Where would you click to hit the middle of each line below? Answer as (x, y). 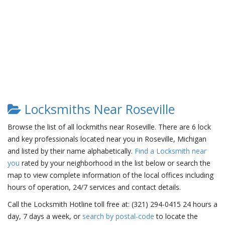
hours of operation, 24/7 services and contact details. (94, 187)
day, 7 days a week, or (45, 216)
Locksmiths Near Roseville (98, 109)
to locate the (176, 216)
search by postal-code (118, 216)
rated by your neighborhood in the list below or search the (115, 163)
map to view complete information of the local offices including (110, 175)
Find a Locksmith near (171, 151)
